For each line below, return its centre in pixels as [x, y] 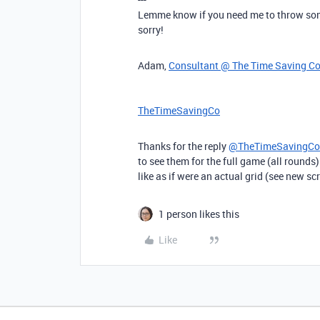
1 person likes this [199, 214]
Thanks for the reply [183, 146]
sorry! [151, 29]
